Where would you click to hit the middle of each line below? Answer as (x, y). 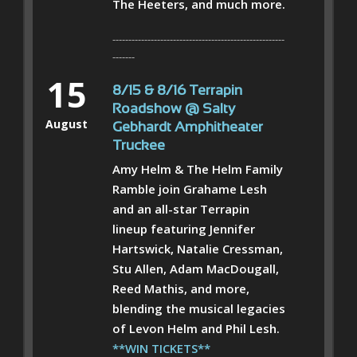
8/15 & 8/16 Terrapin (177, 91)
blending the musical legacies (199, 308)
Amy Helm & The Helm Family (198, 169)
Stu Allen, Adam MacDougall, (196, 268)
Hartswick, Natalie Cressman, (198, 248)
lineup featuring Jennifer (184, 228)
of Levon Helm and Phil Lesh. (196, 328)
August (67, 124)
